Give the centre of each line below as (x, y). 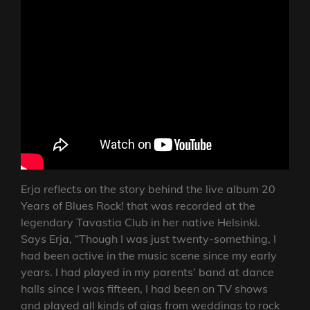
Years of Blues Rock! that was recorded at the (138, 206)
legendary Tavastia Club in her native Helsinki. (140, 222)
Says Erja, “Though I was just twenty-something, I (148, 239)
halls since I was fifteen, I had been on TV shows (144, 289)
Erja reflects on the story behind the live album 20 (148, 189)
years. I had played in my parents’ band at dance (147, 272)
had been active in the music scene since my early (149, 256)
